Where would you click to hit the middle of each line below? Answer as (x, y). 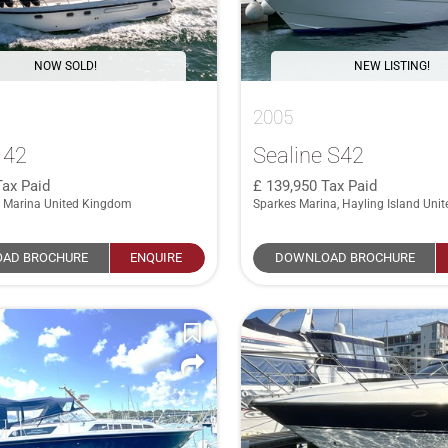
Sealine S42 (308, 154)
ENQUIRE (156, 257)
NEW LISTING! (391, 65)
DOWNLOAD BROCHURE (345, 257)
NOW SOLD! (65, 65)
